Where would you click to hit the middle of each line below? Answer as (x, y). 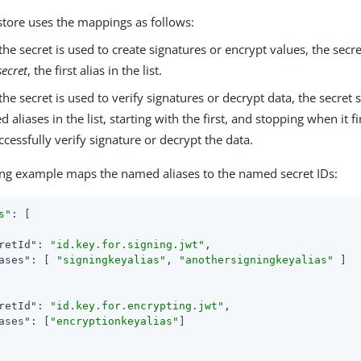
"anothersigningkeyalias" (257, 259)
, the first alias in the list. (95, 70)
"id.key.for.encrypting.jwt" (137, 305)
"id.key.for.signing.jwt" (128, 244)
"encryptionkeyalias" (115, 321)
